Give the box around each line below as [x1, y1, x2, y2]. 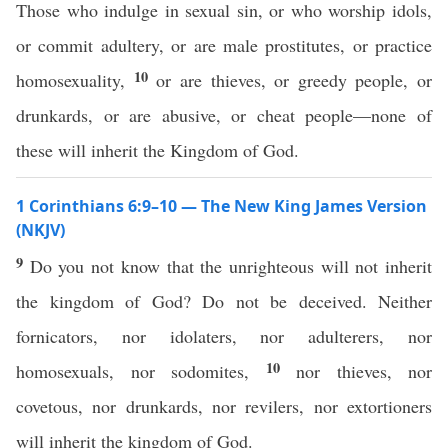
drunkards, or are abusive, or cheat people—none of [16, 103, 432, 127]
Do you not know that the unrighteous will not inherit [29, 254, 433, 278]
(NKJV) [16, 219, 65, 241]
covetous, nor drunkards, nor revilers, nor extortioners [16, 394, 432, 418]
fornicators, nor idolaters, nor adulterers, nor [16, 324, 432, 348]
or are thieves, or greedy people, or [156, 68, 432, 92]
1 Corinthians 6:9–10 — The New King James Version [16, 195, 427, 217]
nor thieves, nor [296, 359, 432, 383]
